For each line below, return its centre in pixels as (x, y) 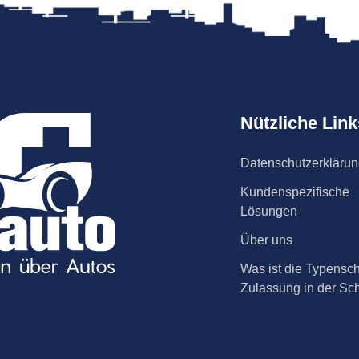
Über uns (266, 240)
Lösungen (269, 211)
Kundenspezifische (295, 192)
